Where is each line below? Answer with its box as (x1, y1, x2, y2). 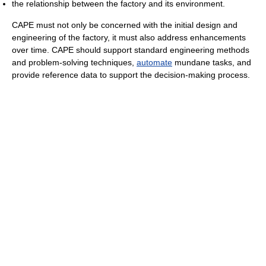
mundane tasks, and (172, 58, 251, 68)
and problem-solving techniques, (12, 58, 137, 68)
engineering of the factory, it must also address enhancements (12, 33, 246, 43)
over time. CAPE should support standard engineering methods (12, 45, 249, 55)
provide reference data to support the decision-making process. (12, 70, 250, 80)
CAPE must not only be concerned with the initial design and (12, 20, 237, 30)
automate (137, 58, 172, 68)
